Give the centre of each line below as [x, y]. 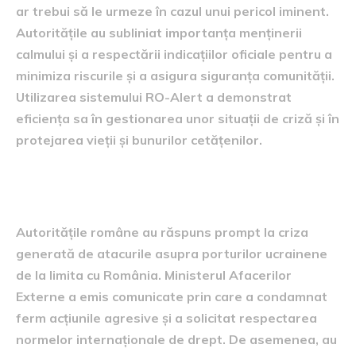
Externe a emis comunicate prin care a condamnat [172, 296]
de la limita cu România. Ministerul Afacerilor [154, 275]
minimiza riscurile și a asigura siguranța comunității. [175, 75]
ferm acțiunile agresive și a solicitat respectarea [166, 318]
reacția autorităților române [166, 190]
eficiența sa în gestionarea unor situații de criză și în [178, 118]
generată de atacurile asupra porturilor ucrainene [172, 253]
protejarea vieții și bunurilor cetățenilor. [139, 140]
